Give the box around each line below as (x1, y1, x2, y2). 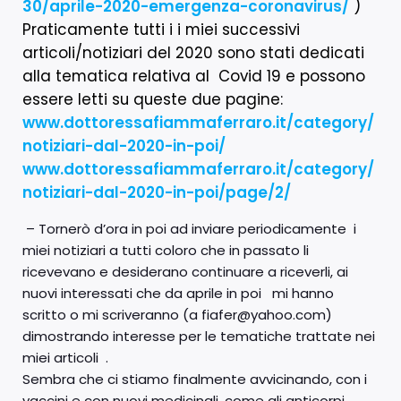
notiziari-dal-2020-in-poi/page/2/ (22, 181, 291, 203)
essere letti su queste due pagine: (22, 88, 283, 110)
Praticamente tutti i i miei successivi (22, 18, 300, 40)
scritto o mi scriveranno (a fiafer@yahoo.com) (22, 304, 332, 324)
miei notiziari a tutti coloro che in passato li (22, 240, 309, 260)
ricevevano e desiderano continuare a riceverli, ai (22, 261, 348, 281)
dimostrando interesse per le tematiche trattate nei (22, 326, 375, 346)
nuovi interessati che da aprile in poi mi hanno (22, 283, 334, 303)
